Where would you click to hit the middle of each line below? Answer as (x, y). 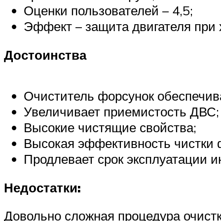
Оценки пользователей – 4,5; (108, 11)
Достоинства (45, 55)
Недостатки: (42, 187)
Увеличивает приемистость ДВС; (121, 112)
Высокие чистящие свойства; (110, 128)
